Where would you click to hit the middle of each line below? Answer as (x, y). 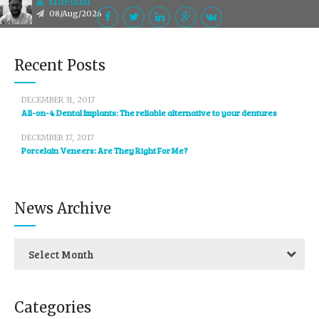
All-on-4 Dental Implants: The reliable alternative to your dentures (149, 112)
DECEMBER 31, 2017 (58, 99)
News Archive (63, 208)
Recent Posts (60, 65)
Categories (53, 307)
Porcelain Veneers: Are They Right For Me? (105, 150)
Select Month (61, 254)
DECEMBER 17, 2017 (58, 137)
